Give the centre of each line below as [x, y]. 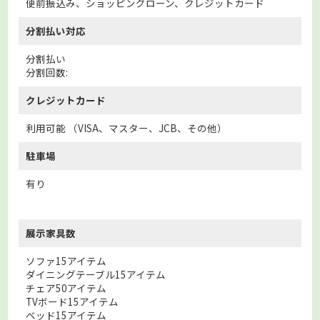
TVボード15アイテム [72, 301]
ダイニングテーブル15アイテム [96, 274]
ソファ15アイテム [66, 260]
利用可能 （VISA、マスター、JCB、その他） [127, 127]
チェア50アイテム [66, 287]
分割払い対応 [56, 30]
